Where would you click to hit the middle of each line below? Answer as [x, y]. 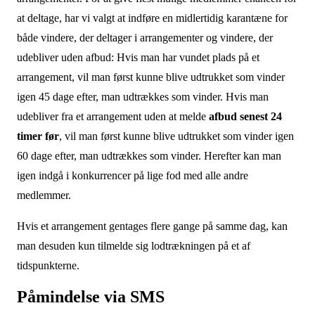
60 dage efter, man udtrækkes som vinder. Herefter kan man [149, 156]
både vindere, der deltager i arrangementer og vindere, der [144, 38]
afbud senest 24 [245, 116]
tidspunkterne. [48, 265]
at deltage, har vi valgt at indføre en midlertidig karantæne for [152, 18]
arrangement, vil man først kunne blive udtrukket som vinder [150, 77]
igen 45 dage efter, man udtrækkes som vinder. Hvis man [142, 97]
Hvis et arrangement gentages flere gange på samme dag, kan [152, 226]
